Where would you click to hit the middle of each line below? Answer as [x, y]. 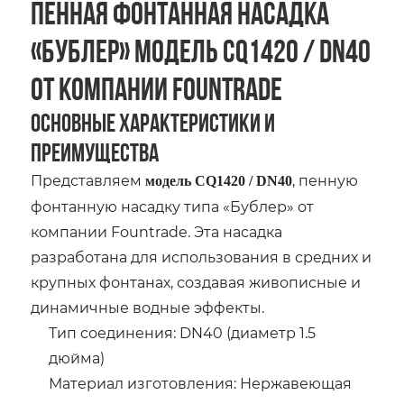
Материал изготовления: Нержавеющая [201, 383]
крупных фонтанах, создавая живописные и [196, 282]
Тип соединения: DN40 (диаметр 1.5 [183, 333]
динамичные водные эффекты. [148, 308]
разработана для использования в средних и [202, 257]
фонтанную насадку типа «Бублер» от [173, 207]
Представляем [88, 180]
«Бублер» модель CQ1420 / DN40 [201, 51]
